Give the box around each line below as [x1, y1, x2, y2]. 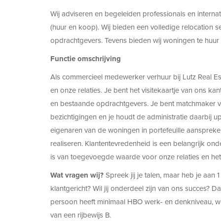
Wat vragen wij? [50, 171, 104, 180]
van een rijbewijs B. [50, 211, 111, 220]
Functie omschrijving [50, 54, 121, 64]
